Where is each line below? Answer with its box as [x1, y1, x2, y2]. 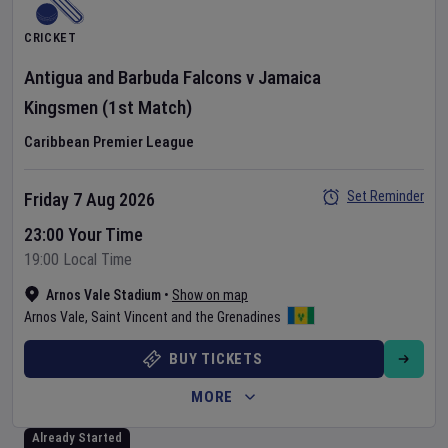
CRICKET [24, 30, 77, 45]
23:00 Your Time [24, 224, 143, 245]
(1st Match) [102, 96, 192, 119]
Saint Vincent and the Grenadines [91, 309, 281, 325]
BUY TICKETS [169, 350, 263, 368]
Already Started [32, 430, 122, 445]
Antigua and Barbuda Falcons [24, 66, 242, 89]
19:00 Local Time [24, 250, 132, 269]
